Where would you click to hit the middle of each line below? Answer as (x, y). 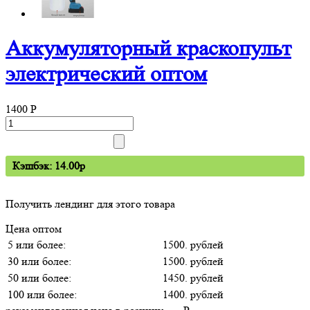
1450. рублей (193, 277)
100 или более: (42, 294)
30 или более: (39, 261)
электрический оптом (106, 74)
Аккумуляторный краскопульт (148, 49)
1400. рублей (193, 294)
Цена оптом (34, 228)
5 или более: (37, 244)
